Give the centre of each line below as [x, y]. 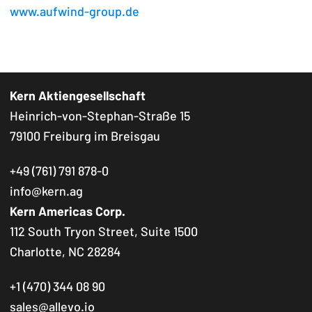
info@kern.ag [46, 193]
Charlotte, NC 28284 [65, 253]
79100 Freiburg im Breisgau [85, 138]
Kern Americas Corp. [68, 213]
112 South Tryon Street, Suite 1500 [104, 233]
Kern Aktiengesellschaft [78, 97]
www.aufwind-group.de [75, 13]
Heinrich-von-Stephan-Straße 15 [100, 117]
